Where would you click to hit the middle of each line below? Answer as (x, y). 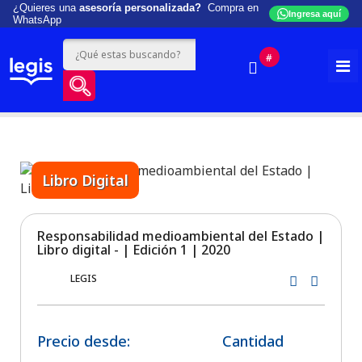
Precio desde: (83, 341)
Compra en (230, 8)
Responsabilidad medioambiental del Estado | (180, 236)
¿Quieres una (46, 8)
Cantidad (253, 341)
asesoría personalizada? (140, 8)
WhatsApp (37, 20)
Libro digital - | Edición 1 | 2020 (133, 250)
